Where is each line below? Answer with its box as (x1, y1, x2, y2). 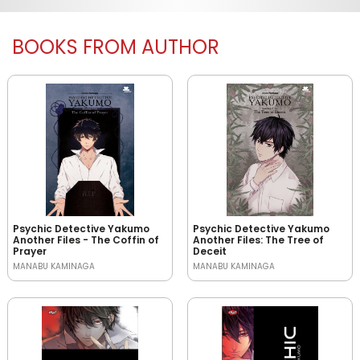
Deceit (193, 244, 227, 258)
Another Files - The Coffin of (13, 233, 159, 247)
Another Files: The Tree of (193, 233, 324, 247)
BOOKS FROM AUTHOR (12, 34, 219, 60)
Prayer (13, 244, 47, 258)
